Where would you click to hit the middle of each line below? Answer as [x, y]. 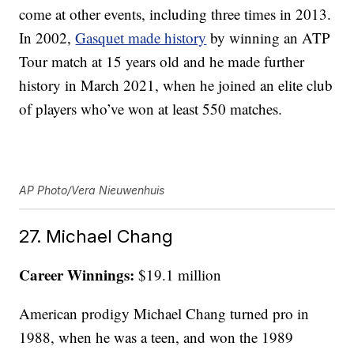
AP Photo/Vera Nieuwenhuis [92, 190]
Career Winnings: [77, 275]
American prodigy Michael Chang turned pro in [164, 314]
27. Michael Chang [96, 236]
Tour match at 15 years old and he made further [162, 62]
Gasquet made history [141, 38]
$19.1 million [178, 275]
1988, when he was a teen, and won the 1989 [156, 337]
